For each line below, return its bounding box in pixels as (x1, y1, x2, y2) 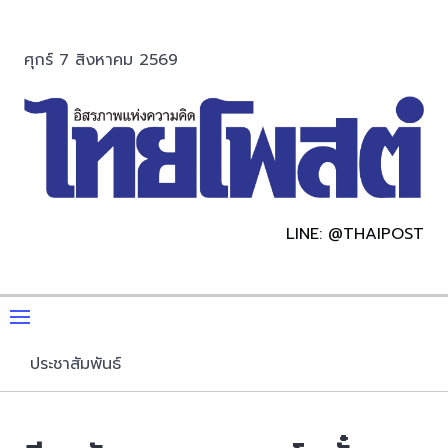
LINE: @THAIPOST (286, 222, 424, 247)
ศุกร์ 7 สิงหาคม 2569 (24, 48, 178, 72)
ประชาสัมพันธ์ (30, 352, 121, 377)
